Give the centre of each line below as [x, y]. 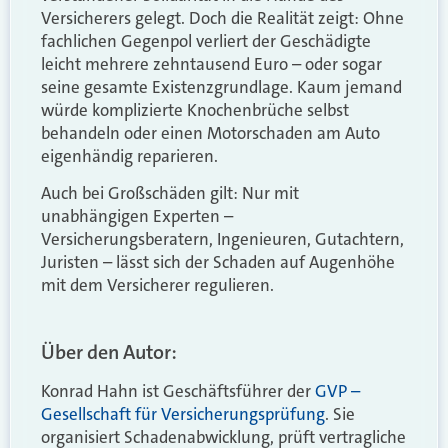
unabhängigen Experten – [137, 216]
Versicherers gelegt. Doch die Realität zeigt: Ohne [222, 17]
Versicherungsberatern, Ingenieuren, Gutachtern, [222, 239]
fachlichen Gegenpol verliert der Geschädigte [206, 40]
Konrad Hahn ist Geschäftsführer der [178, 390]
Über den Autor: [109, 351]
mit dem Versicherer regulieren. [157, 285]
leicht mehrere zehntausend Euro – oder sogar [211, 63]
